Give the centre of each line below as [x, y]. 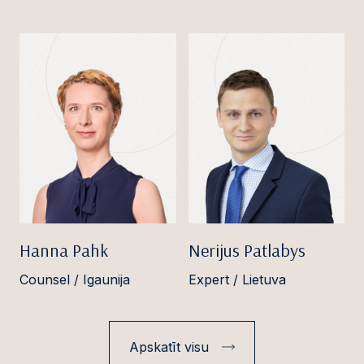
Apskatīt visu [169, 347]
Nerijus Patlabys [247, 250]
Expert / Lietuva [237, 279]
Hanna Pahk [64, 250]
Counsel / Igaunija [75, 279]
